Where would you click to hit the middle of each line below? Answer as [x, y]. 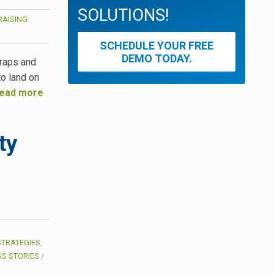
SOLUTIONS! [123, 16]
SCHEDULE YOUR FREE [157, 45]
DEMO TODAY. [157, 58]
